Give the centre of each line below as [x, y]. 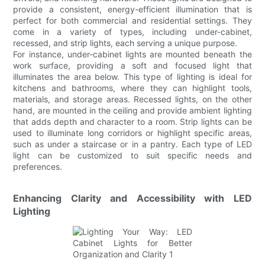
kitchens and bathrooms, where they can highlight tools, [132, 88]
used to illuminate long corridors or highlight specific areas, [132, 132]
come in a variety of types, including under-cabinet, [132, 31]
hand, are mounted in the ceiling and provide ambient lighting [132, 110]
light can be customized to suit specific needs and [132, 155]
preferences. [38, 166]
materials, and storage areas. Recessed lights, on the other [132, 99]
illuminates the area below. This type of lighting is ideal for [132, 76]
